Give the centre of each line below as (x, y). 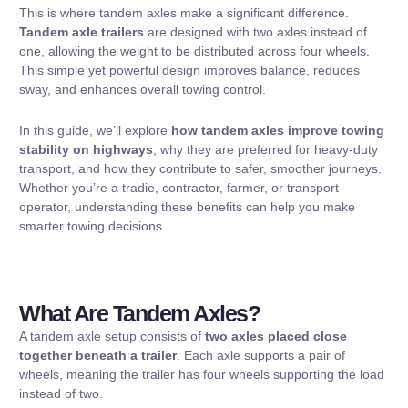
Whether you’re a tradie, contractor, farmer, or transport (179, 188)
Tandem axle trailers (82, 31)
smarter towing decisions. (92, 226)
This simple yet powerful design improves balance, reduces (189, 70)
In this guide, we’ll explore (95, 131)
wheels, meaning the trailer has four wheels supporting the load (202, 375)
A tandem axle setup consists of (112, 337)
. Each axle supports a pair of (261, 356)
